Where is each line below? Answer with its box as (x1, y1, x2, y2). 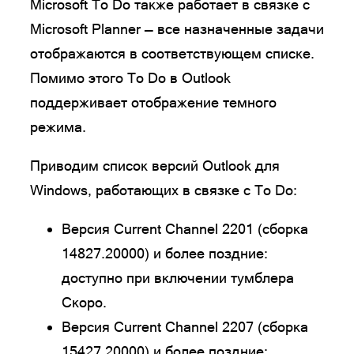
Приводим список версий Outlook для (30, 156, 280, 174)
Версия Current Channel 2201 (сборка (62, 220, 312, 237)
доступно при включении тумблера (62, 269, 294, 286)
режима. (30, 118, 86, 135)
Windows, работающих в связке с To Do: (30, 181, 297, 198)
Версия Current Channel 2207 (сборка (62, 318, 312, 335)
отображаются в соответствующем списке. (30, 44, 314, 62)
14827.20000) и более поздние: (62, 244, 268, 262)
